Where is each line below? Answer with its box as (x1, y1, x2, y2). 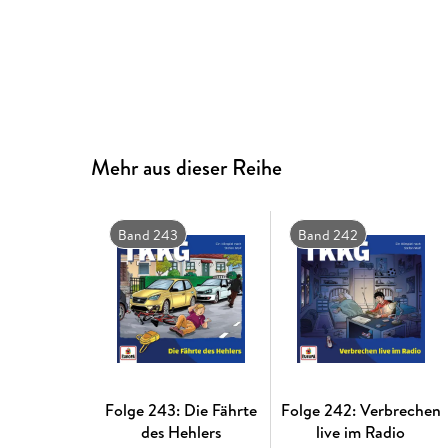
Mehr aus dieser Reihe (91, 151, 283, 183)
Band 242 (297, 225, 358, 246)
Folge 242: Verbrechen (280, 399, 441, 422)
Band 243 (117, 225, 178, 246)
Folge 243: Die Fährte (104, 399, 257, 422)
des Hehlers (140, 421, 221, 444)
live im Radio (316, 421, 406, 444)
